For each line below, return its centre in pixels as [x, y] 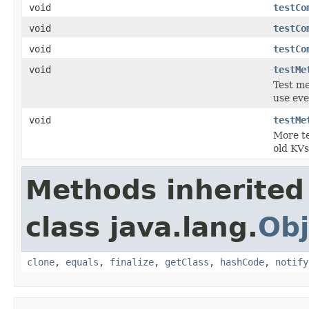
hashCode [242, 262]
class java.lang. [142, 227]
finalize [132, 262]
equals [82, 262]
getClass [187, 262]
